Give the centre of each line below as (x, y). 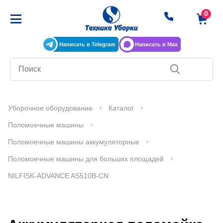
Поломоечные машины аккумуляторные (74, 142)
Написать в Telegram (87, 45)
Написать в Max (156, 45)
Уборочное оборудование (50, 108)
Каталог (121, 108)
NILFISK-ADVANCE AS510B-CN (58, 176)
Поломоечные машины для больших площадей (86, 159)
